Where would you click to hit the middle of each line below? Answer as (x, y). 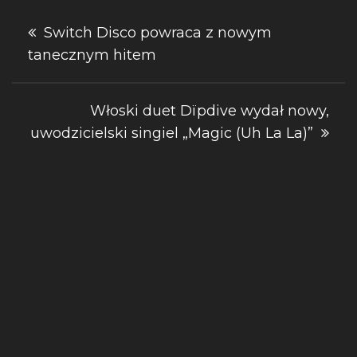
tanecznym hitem (92, 55)
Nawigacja (80, 25)
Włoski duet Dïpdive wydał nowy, (210, 111)
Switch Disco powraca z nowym (158, 33)
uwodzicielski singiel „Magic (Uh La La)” (172, 133)
